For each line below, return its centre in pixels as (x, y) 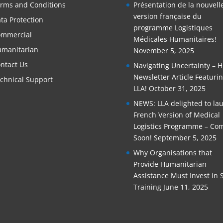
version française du (167, 16)
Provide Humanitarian (170, 164)
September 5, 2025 (185, 137)
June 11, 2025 (185, 187)
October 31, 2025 (177, 88)
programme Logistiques (173, 27)
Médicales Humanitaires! (175, 39)
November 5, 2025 (164, 50)
